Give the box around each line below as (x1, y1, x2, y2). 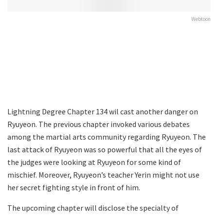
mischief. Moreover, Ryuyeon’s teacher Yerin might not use (7, 169, 200, 180)
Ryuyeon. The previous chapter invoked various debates (7, 119, 190, 129)
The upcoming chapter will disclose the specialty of (7, 202, 179, 213)
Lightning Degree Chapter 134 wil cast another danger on (7, 106, 198, 116)
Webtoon (191, 15, 211, 22)
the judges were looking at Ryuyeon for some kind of (7, 157, 181, 167)
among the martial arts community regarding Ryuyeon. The (7, 131, 206, 142)
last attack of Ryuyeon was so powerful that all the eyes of (7, 144, 202, 154)
